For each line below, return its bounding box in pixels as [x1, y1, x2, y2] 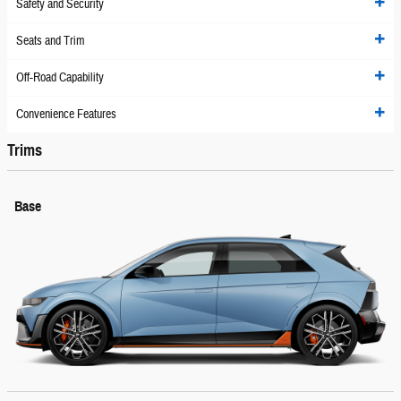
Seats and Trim [16, 33, 85, 50]
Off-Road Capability [16, 70, 104, 87]
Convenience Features [16, 107, 116, 124]
